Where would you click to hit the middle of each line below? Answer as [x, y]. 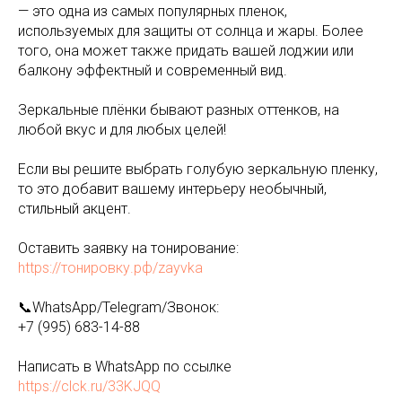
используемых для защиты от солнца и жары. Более [191, 31]
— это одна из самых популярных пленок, [153, 11]
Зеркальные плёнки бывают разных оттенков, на [179, 110]
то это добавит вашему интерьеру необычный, [172, 189]
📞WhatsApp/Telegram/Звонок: [118, 307]
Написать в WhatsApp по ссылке [125, 367]
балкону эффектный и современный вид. [153, 70]
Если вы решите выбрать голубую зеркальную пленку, [198, 169]
